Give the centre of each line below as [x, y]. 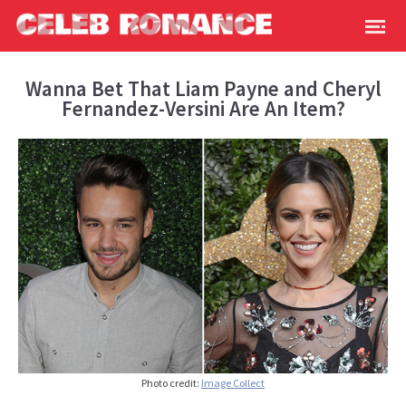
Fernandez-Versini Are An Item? [203, 108]
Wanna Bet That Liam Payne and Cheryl [203, 88]
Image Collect [233, 383]
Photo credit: [171, 383]
